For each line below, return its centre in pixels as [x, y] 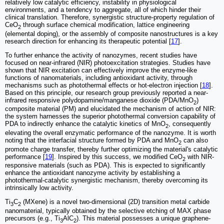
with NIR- [200, 156]
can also [195, 140]
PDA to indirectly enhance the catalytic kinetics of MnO [85, 124]
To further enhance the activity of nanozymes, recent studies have [101, 55]
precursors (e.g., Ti [32, 218]
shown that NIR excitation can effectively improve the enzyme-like [101, 70]
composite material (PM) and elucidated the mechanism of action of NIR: [110, 109]
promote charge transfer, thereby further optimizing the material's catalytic [111, 149]
